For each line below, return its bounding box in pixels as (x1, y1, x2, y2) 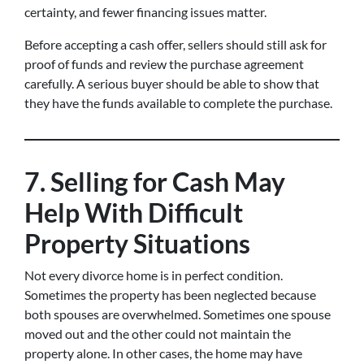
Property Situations (24, 227, 250, 259)
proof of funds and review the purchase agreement (24, 56, 304, 71)
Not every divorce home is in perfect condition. (24, 267, 283, 283)
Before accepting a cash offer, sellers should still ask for (24, 37, 327, 52)
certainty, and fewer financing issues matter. (24, 4, 266, 19)
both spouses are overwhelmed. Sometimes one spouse (24, 306, 331, 322)
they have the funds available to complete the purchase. (24, 95, 332, 110)
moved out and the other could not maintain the (24, 326, 291, 341)
